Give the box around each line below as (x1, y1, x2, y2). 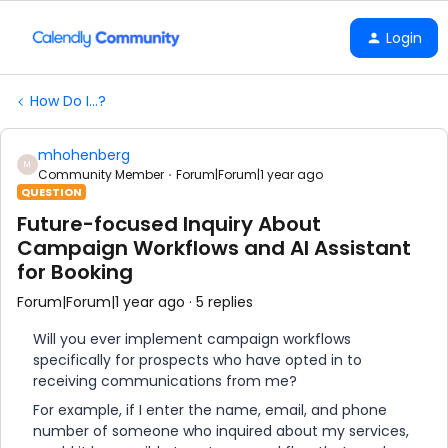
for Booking (17, 258, 133, 286)
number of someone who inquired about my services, (33, 421, 409, 441)
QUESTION (21, 184, 82, 200)
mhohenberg (38, 145, 130, 165)
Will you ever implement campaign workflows (33, 329, 351, 349)
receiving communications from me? (33, 371, 297, 391)
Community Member (38, 166, 164, 183)
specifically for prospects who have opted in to (33, 350, 362, 370)
